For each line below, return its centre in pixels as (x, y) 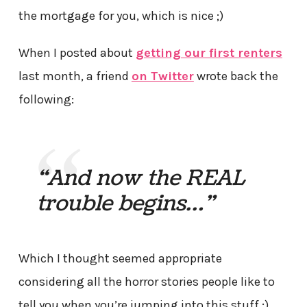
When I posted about (77, 53)
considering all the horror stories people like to (146, 282)
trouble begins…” (126, 204)
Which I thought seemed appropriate (120, 259)
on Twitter (162, 76)
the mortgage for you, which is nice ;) (121, 16)
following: (46, 100)
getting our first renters (209, 53)
